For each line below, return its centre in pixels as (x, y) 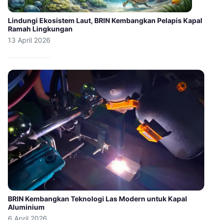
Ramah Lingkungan (40, 29)
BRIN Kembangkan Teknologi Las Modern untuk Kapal (97, 198)
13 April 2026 (29, 40)
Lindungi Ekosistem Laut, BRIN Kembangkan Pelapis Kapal (105, 20)
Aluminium (26, 207)
